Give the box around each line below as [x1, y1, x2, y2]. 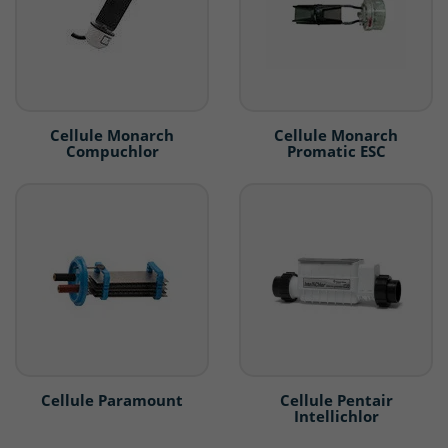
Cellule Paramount [41, 390, 183, 411]
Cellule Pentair [279, 390, 393, 411]
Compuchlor [65, 141, 159, 162]
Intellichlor [293, 406, 379, 427]
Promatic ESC [286, 141, 386, 162]
